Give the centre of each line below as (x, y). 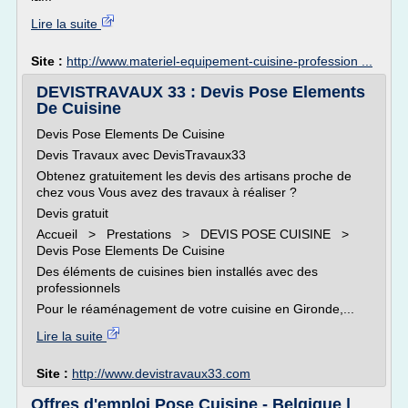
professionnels (78, 288)
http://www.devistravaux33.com (161, 373)
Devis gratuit (72, 213)
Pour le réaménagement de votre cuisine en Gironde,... (195, 309)
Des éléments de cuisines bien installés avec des (177, 271)
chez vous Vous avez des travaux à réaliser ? (167, 192)
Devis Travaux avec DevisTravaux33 (141, 155)
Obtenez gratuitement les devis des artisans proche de (194, 176)
